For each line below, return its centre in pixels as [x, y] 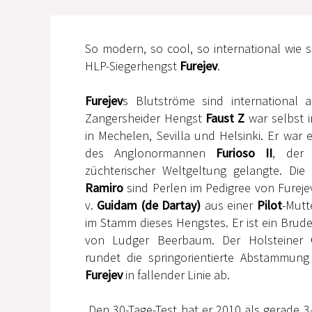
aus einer [229, 205]
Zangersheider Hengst [145, 118]
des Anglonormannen [150, 153]
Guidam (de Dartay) [149, 205]
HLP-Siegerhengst [132, 66]
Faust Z [225, 118]
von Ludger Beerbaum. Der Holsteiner [198, 240]
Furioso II [244, 153]
